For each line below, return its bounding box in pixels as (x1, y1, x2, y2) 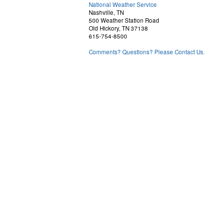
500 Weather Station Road (89, 16, 159, 24)
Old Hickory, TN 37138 (89, 24, 148, 32)
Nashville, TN (89, 8, 124, 16)
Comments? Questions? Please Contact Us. (89, 48, 205, 56)
